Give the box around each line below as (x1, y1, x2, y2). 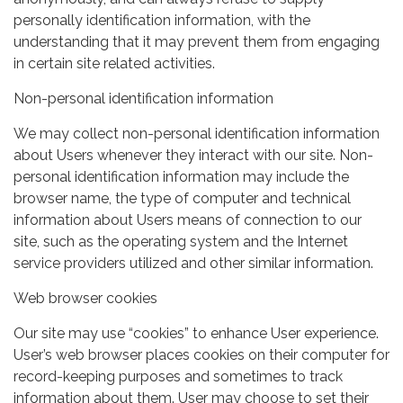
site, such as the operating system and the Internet (13, 232, 348, 250)
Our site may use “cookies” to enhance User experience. (13, 324, 379, 342)
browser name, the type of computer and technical (13, 189, 351, 207)
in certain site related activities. (13, 54, 215, 72)
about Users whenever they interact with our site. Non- (13, 146, 373, 164)
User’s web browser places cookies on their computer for (13, 345, 390, 363)
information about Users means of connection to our (13, 210, 362, 228)
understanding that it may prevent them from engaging (13, 32, 380, 50)
